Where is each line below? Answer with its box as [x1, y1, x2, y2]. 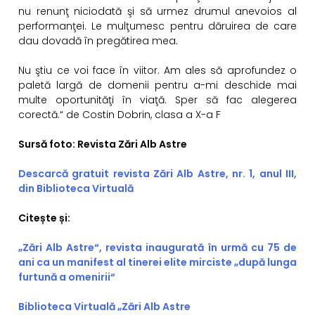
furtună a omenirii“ [18, 270, 117, 285]
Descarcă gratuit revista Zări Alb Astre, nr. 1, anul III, [18, 167, 297, 181]
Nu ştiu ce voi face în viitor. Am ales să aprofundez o [18, 63, 297, 78]
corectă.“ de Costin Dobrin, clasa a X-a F [18, 108, 221, 122]
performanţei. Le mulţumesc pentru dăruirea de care [18, 19, 297, 34]
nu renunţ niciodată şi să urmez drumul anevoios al [18, 4, 297, 19]
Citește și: [18, 211, 70, 226]
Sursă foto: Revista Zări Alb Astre [18, 137, 189, 152]
